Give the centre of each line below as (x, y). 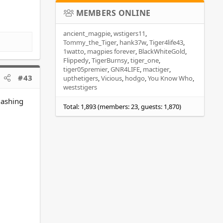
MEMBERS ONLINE (113, 13)
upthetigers (81, 78)
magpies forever (111, 51)
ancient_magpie (87, 33)
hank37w (133, 42)
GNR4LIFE (125, 69)
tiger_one (145, 60)
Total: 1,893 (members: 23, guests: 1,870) (122, 106)
